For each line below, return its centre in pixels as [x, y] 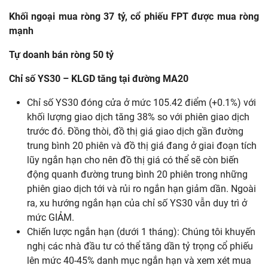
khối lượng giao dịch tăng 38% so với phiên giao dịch [138, 117]
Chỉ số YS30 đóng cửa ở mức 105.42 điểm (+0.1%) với [141, 103]
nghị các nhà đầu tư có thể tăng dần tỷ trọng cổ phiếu [140, 246]
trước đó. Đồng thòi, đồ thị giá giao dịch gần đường [135, 132]
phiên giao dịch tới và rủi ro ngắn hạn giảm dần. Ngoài [141, 189]
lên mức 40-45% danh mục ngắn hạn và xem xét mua [139, 261]
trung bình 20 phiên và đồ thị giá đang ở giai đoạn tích [142, 146]
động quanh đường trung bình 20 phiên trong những [137, 175]
